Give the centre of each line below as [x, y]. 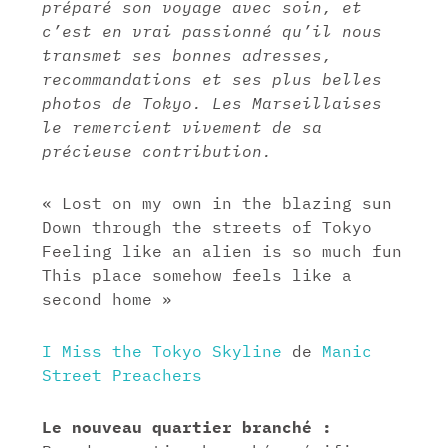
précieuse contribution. [157, 150]
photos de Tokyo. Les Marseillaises [212, 102]
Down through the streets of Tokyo [207, 226]
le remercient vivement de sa [182, 126]
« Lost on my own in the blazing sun [217, 202]
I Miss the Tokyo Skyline [162, 350]
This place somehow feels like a [197, 274]
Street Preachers [122, 374]
